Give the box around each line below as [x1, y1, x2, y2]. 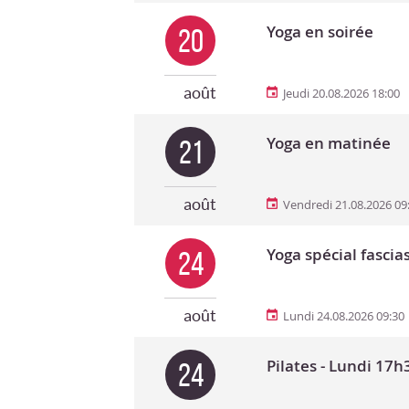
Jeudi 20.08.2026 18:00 [283, 85, 400, 101]
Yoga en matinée [267, 132, 391, 153]
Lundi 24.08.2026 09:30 [283, 308, 404, 324]
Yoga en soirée [267, 21, 373, 42]
